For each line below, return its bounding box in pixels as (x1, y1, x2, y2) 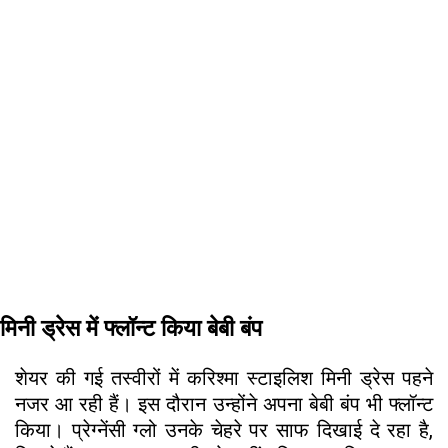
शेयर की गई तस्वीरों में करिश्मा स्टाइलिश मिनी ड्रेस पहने (15, 366, 433, 391)
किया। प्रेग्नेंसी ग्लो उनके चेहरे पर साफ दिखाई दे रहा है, (15, 418, 433, 443)
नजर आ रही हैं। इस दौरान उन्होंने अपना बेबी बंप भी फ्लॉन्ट (15, 392, 433, 417)
